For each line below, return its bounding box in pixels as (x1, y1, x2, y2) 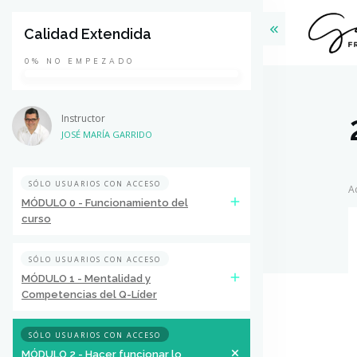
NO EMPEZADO (46, 57, 135, 65)
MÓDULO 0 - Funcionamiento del (22, 197, 188, 209)
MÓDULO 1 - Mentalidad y (22, 273, 151, 284)
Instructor (61, 112, 105, 125)
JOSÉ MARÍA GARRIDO (61, 128, 152, 140)
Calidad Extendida (24, 25, 151, 42)
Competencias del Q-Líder (22, 288, 157, 300)
